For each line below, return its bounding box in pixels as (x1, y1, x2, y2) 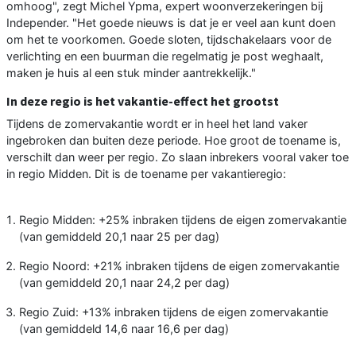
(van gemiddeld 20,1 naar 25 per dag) (19, 230, 219, 244)
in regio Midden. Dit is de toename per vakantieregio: (6, 167, 286, 181)
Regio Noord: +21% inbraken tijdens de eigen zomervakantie (19, 259, 339, 273)
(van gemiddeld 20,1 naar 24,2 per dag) (19, 276, 230, 290)
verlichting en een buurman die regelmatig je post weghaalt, (6, 49, 323, 64)
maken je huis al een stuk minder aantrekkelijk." (6, 66, 256, 80)
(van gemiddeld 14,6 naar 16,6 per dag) (19, 322, 229, 336)
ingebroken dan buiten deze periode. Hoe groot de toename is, (6, 133, 341, 148)
